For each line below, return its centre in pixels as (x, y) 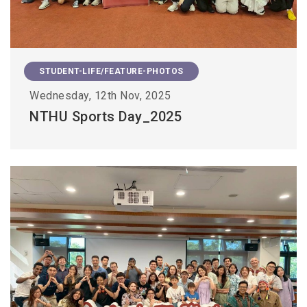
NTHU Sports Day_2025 (106, 116)
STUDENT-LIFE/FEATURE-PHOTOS (111, 71)
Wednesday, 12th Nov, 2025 (100, 95)
